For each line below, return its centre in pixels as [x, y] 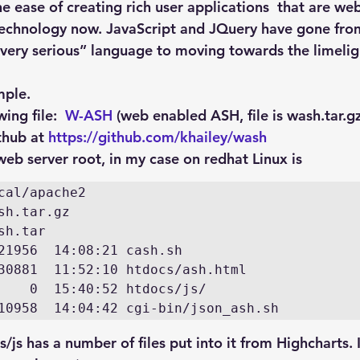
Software [127, 69]
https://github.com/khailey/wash [157, 137]
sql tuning [45, 69]
